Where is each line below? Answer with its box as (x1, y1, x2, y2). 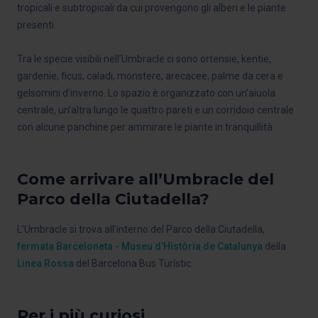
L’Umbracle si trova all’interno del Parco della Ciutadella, (17, 223, 265, 235)
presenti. (17, 18, 56, 31)
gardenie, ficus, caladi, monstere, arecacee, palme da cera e (17, 70, 283, 82)
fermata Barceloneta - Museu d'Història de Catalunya (17, 240, 263, 252)
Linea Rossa (17, 257, 74, 269)
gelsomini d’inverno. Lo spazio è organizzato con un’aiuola (17, 87, 275, 99)
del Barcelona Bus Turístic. (74, 257, 193, 269)
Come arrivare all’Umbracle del (17, 169, 274, 189)
